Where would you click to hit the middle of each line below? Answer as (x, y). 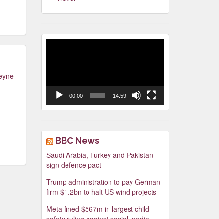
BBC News (77, 141)
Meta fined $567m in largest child (98, 209)
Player (55, 53)
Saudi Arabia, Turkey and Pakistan (99, 155)
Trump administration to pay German (103, 182)
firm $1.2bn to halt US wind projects (101, 192)
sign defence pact (74, 165)
